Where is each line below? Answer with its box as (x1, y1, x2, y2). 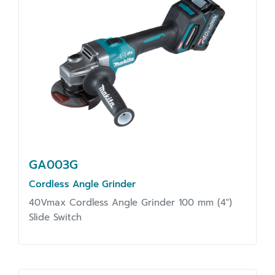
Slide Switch (29, 210, 82, 224)
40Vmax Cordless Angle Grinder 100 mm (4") (29, 195, 232, 209)
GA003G (29, 155, 78, 174)
